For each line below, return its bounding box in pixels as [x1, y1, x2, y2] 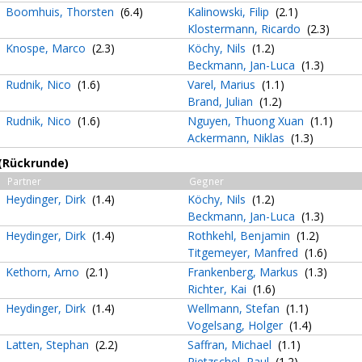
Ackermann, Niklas [187, 130, 288, 145]
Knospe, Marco [6, 40, 89, 56]
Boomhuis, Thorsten [6, 4, 117, 19]
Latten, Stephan [6, 337, 92, 352]
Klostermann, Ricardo [187, 21, 304, 36]
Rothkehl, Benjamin [187, 228, 293, 243]
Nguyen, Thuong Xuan [187, 113, 307, 128]
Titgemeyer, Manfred [187, 245, 301, 260]
